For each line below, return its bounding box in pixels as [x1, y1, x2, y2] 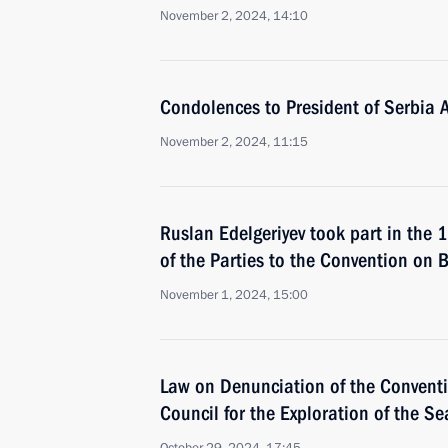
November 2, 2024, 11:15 [160, 133, 308, 151]
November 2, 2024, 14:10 [160, 7, 308, 25]
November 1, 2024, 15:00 [160, 286, 308, 304]
